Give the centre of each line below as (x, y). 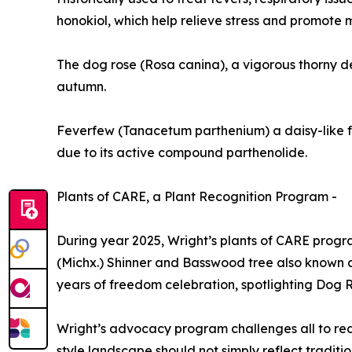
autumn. (81, 87)
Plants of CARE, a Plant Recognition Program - (197, 197)
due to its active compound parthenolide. (182, 153)
